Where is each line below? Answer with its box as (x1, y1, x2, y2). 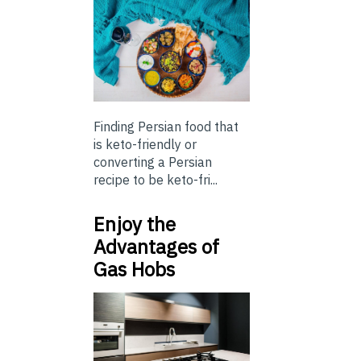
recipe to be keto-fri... (93, 172, 218, 189)
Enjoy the (93, 211, 176, 238)
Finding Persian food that (93, 118, 239, 135)
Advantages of (93, 234, 219, 260)
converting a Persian (93, 154, 212, 171)
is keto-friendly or (93, 136, 197, 153)
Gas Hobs (93, 256, 175, 283)
